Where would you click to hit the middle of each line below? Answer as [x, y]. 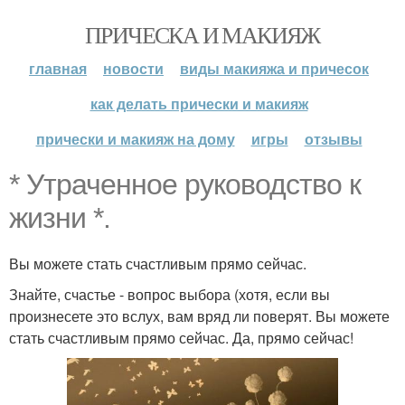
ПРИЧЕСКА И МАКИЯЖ [202, 34]
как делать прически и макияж [199, 104]
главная [58, 68]
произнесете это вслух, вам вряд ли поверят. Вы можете [199, 316]
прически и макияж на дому [135, 139]
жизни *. [60, 218]
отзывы [333, 139]
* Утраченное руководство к [185, 184]
